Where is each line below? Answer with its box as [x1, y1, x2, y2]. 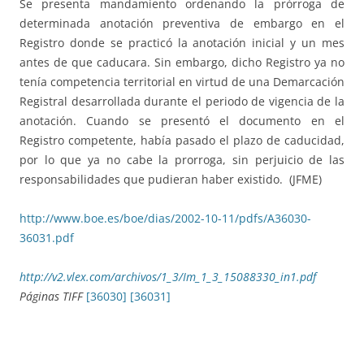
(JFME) [289, 171, 322, 188]
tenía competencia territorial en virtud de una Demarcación [19, 74, 344, 90]
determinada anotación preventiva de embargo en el [19, 15, 344, 32]
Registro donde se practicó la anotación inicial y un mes [19, 35, 344, 51]
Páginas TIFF [19, 288, 86, 305]
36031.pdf [19, 230, 74, 246]
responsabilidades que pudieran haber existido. [19, 171, 283, 188]
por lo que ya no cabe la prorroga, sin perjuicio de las [19, 152, 344, 168]
